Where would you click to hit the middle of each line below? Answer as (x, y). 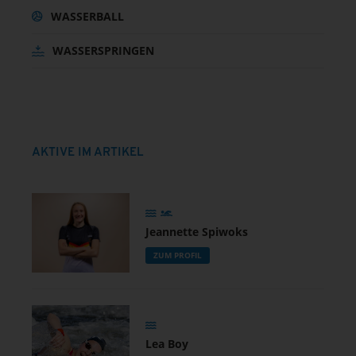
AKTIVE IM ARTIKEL (87, 153)
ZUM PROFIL (177, 255)
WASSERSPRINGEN (103, 50)
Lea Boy (166, 344)
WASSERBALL (87, 16)
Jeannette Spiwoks (196, 232)
